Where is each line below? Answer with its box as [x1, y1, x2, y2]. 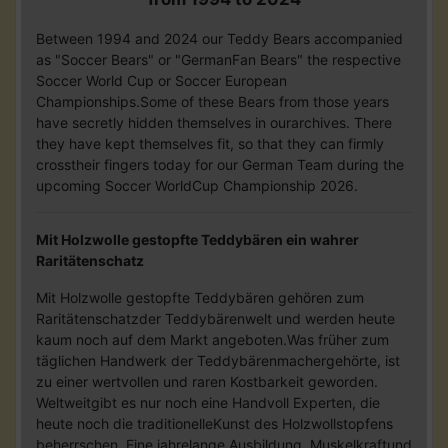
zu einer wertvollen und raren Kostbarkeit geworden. [36, 372, 378, 390]
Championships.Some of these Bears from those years [36, 92, 389, 110]
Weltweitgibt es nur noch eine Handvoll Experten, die [36, 393, 380, 411]
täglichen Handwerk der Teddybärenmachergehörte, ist [36, 351, 400, 369]
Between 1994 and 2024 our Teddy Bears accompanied [36, 29, 403, 47]
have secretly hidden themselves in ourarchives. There [36, 113, 392, 131]
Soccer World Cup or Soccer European [36, 71, 287, 89]
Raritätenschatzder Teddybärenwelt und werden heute [36, 309, 395, 327]
